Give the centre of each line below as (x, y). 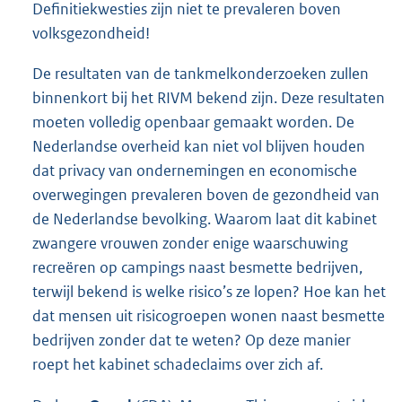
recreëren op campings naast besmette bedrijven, (197, 268)
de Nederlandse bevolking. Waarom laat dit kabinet (205, 219)
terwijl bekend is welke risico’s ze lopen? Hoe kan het (209, 292)
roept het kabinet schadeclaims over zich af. (178, 365)
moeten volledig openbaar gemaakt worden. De (193, 122)
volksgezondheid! (91, 34)
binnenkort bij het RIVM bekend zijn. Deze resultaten (209, 98)
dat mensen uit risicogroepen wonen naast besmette (209, 316)
